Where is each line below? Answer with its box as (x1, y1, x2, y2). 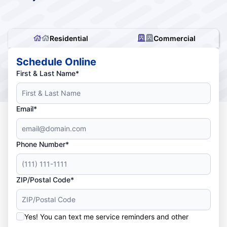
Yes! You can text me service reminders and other (24, 212, 188, 221)
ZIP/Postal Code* (16, 175, 74, 184)
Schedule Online (16, 55, 96, 68)
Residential (50, 33, 88, 43)
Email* (16, 104, 37, 113)
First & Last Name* (16, 68, 79, 78)
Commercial (153, 33, 196, 43)
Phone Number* (16, 139, 69, 148)
